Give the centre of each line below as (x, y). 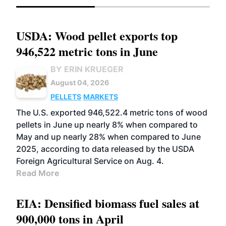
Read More (38, 173)
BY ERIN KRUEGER (87, 69)
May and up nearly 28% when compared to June (108, 137)
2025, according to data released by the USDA (105, 149)
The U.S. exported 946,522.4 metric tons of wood (112, 112)
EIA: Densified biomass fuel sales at (108, 203)
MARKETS (101, 97)
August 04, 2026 (80, 82)
